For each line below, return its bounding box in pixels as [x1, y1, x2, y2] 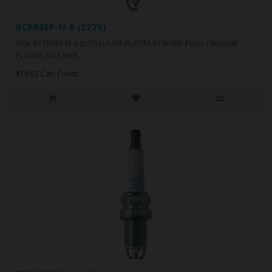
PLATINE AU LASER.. [16, 50, 81, 61]
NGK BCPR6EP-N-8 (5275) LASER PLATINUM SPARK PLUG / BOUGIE [16, 38, 237, 49]
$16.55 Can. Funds [16, 68, 78, 79]
